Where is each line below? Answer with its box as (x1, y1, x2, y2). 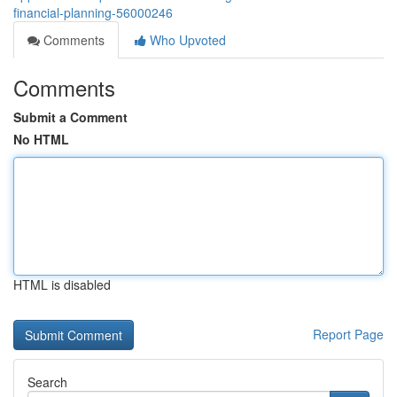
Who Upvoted (146, 31, 226, 49)
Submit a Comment (13, 108, 128, 126)
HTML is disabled (13, 276, 111, 293)
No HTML (13, 130, 69, 148)
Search (27, 373, 67, 391)
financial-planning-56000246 (13, 4, 173, 21)
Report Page (313, 325, 384, 343)
